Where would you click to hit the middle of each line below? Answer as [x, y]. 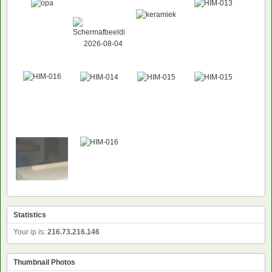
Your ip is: [30, 232]
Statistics [30, 215]
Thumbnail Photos [44, 263]
